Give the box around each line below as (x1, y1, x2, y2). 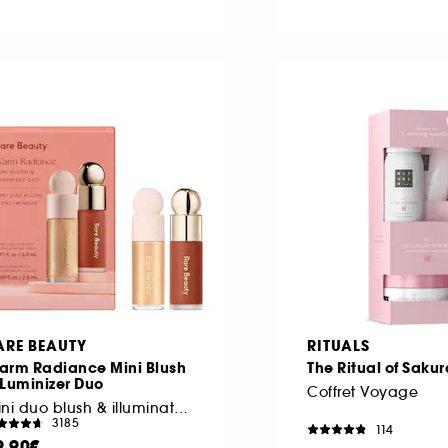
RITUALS (307, 335, 370, 356)
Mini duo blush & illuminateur (174, 398, 188, 417)
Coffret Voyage (307, 382, 418, 401)
